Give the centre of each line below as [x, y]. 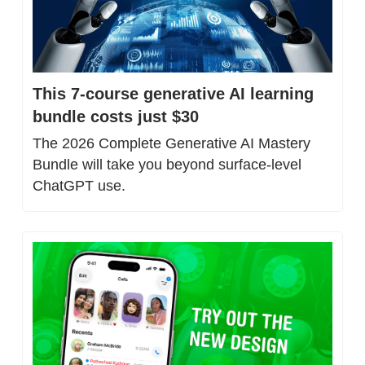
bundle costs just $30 [116, 116]
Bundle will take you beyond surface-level [167, 164]
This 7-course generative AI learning [173, 93]
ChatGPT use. [79, 185]
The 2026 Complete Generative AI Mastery [172, 143]
